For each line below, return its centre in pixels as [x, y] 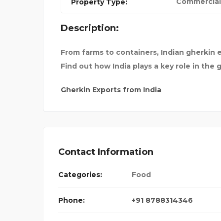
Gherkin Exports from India [111, 90]
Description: [90, 28]
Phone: [72, 201]
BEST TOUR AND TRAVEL [153, 15]
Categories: [80, 175]
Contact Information [106, 152]
